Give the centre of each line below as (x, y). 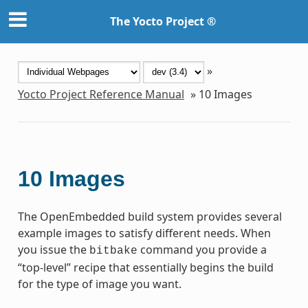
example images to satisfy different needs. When (144, 233)
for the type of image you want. (99, 284)
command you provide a (202, 249)
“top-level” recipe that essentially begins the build (145, 267)
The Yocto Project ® (163, 22)
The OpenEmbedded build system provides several (150, 216)
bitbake (113, 251)
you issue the (53, 249)
